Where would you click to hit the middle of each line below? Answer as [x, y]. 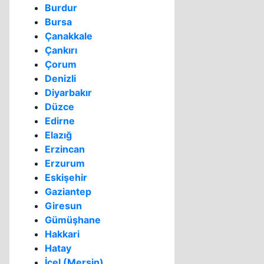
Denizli [60, 78]
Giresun [63, 206]
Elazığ [58, 135]
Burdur [61, 8]
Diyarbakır [68, 93]
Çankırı [61, 50]
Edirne [60, 121]
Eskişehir [66, 177]
